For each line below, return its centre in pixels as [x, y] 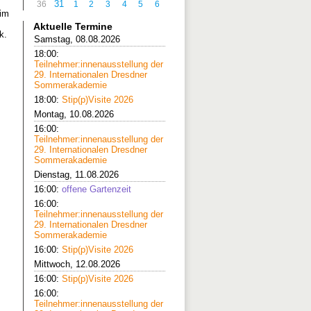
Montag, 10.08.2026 [74, 114]
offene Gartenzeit [96, 189]
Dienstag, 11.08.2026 [76, 175]
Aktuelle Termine [73, 26]
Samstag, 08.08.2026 [77, 39]
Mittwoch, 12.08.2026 [77, 264]
